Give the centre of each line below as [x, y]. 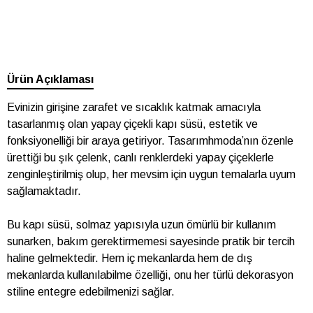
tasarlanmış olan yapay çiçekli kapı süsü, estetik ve [132, 124]
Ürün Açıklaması [50, 79]
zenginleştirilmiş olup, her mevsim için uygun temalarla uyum [151, 174]
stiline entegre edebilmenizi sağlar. [91, 292]
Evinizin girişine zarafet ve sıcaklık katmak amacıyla [134, 107]
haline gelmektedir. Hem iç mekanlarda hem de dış [130, 258]
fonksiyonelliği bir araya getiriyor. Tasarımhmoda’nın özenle [150, 141]
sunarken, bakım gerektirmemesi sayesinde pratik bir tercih [151, 241]
